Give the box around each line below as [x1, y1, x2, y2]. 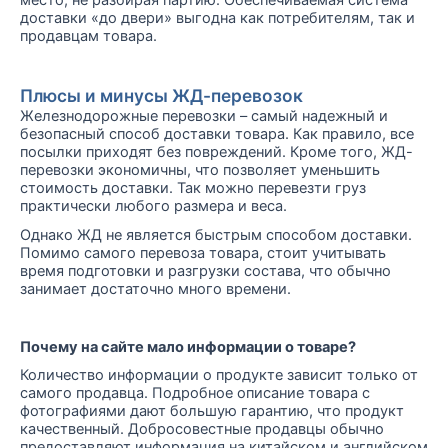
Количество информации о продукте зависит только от [20, 366, 418, 385]
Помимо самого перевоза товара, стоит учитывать [20, 243, 386, 262]
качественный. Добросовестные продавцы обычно [20, 420, 384, 439]
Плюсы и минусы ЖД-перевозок [20, 85, 303, 106]
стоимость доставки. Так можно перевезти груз [20, 179, 366, 197]
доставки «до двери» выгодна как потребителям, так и [20, 9, 415, 28]
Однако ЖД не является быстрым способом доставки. [20, 225, 412, 244]
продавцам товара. [20, 27, 157, 46]
